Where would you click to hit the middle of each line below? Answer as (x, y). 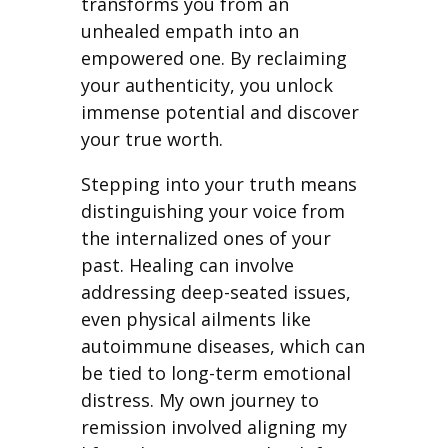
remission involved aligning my (213, 426)
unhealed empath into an (189, 30)
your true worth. (151, 138)
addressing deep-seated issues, (215, 291)
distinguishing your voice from (212, 210)
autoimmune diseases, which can (222, 345)
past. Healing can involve (187, 264)
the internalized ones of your (205, 237)
